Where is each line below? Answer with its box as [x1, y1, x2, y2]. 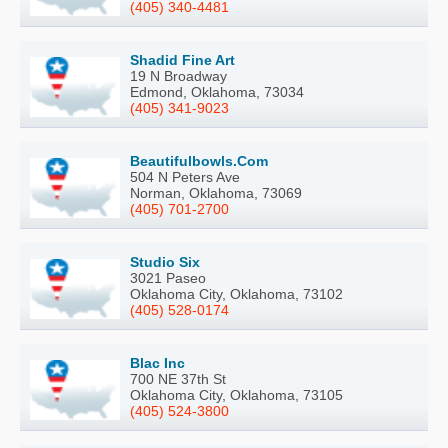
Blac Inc [130, 354, 185, 371]
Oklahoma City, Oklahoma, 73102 [130, 285, 343, 302]
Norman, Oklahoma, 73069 [130, 184, 302, 201]
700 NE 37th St [130, 370, 226, 387]
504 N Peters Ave [130, 168, 240, 185]
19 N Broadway [130, 67, 227, 84]
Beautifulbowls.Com [130, 152, 268, 169]
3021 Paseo [130, 269, 206, 286]
